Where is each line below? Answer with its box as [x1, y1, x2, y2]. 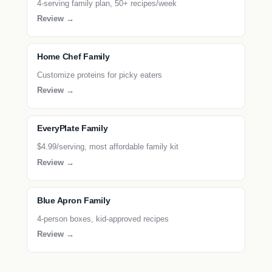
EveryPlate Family [37, 124, 108, 134]
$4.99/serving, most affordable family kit [37, 142, 178, 152]
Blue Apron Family [37, 195, 110, 205]
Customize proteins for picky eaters [37, 70, 162, 80]
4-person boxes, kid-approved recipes [37, 214, 169, 223]
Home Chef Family [37, 52, 110, 61]
